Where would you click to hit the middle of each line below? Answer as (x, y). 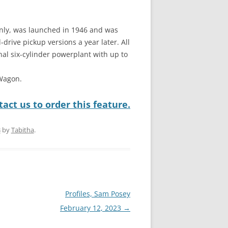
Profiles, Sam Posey (98, 194)
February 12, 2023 (92, 208)
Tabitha (22, 130)
